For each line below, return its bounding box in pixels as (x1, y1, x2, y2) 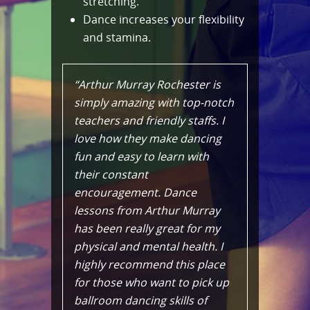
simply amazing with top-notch (74, 94, 234, 110)
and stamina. (83, 29, 151, 45)
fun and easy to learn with (74, 148, 209, 164)
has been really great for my (74, 220, 220, 236)
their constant (74, 166, 148, 182)
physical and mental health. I (74, 238, 223, 254)
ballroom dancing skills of (74, 292, 207, 308)
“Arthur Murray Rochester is (74, 76, 221, 92)
